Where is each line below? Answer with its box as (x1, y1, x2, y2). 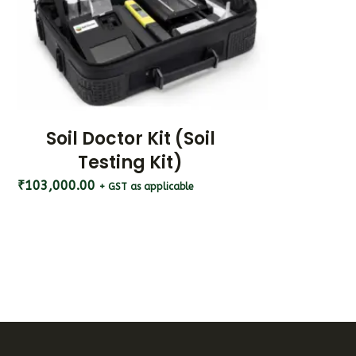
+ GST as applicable (99, 181, 194, 193)
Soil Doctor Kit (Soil (45, 126, 215, 152)
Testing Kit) (78, 150, 183, 176)
